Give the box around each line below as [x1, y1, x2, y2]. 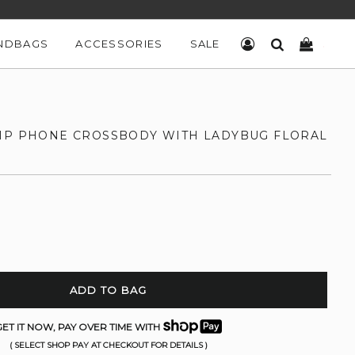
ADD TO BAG [69, 284, 147, 296]
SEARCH [284, 37, 334, 50]
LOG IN [255, 37, 298, 50]
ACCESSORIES [75, 37, 163, 50]
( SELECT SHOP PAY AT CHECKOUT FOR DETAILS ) [9, 340, 208, 350]
